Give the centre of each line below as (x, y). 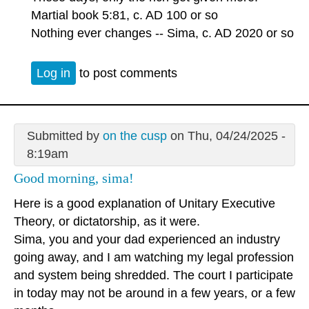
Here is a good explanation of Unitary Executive (144, 203)
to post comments (127, 73)
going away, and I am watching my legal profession (154, 257)
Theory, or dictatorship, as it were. (107, 221)
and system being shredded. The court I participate (153, 275)
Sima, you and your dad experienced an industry (147, 239)
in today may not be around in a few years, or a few (154, 293)
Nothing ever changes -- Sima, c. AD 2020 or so (162, 33)
